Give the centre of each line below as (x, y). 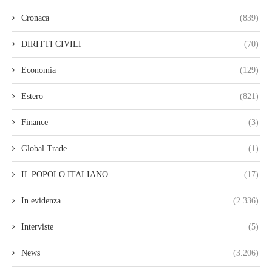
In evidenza (41, 201)
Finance (35, 123)
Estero (32, 97)
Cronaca (35, 18)
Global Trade (44, 149)
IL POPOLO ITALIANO (65, 175)
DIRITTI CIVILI (51, 44)
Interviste (37, 227)
